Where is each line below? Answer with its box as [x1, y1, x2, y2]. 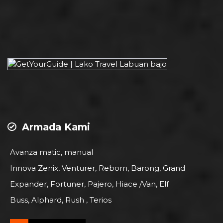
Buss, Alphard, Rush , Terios [10, 195, 111, 205]
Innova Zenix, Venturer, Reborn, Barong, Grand [10, 163, 185, 173]
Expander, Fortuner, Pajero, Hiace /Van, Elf [10, 179, 169, 189]
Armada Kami [19, 121, 90, 133]
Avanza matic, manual [10, 147, 93, 157]
